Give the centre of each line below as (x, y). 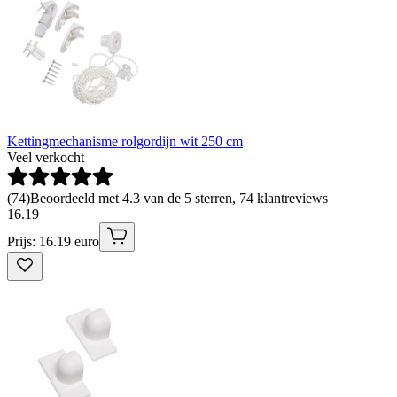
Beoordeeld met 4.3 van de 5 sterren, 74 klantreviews (179, 198)
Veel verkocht (46, 158)
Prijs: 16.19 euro (53, 242)
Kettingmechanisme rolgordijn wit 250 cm (125, 142)
